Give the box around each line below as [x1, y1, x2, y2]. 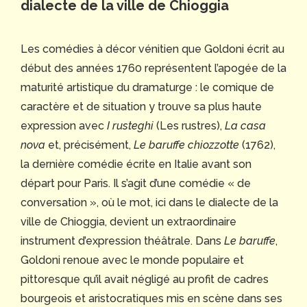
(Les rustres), [153, 119, 225, 133]
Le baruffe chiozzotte [134, 138, 239, 152]
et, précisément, [45, 138, 134, 152]
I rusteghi [104, 119, 153, 133]
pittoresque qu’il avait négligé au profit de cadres [21, 273, 269, 286]
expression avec [21, 119, 104, 133]
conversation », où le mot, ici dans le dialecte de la [21, 196, 278, 210]
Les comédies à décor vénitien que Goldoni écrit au [21, 42, 284, 56]
